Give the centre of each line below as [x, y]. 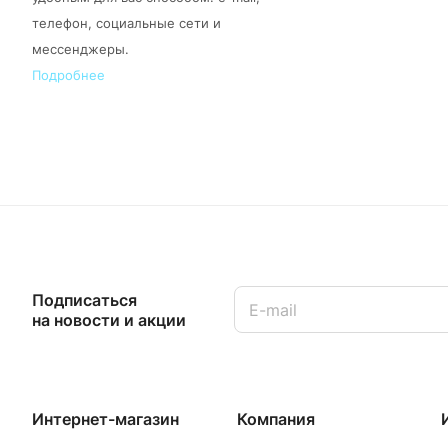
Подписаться [84, 299]
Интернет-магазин [105, 419]
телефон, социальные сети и [126, 23]
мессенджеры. [80, 49]
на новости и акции [109, 319]
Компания [275, 419]
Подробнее [68, 75]
